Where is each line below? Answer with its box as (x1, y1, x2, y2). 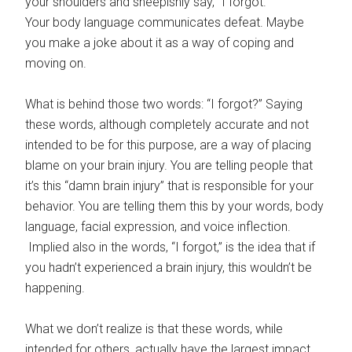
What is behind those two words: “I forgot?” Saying (25, 97, 303, 112)
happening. (25, 280, 86, 295)
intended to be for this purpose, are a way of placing (25, 137, 312, 152)
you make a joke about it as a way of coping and (25, 35, 295, 50)
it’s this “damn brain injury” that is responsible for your (25, 178, 314, 193)
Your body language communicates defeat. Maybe (25, 15, 305, 30)
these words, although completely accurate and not (25, 117, 310, 132)
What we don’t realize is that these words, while (25, 321, 284, 336)
